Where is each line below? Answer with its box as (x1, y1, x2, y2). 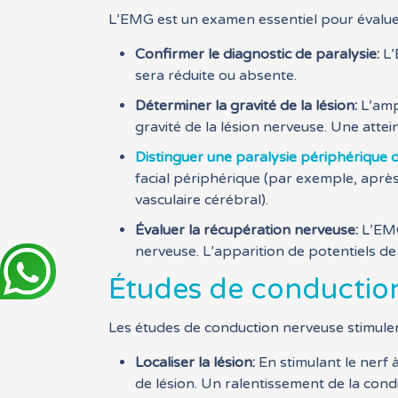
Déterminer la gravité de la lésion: (135, 97, 358, 115)
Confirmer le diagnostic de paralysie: (135, 45, 380, 63)
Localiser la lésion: (135, 354, 256, 371)
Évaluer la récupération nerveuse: (135, 221, 359, 239)
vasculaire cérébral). (135, 191, 269, 209)
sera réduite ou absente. (135, 67, 298, 84)
